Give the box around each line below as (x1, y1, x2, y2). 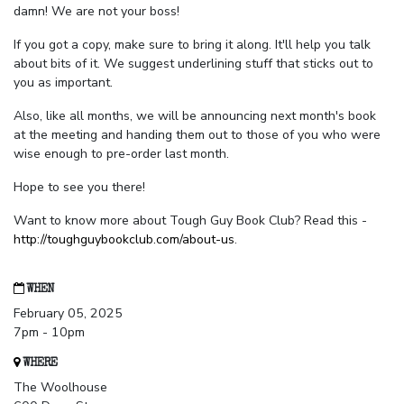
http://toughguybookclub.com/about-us (14, 231, 234, 249)
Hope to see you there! (14, 179, 145, 197)
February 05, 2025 (14, 305, 123, 323)
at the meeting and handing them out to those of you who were (14, 126, 381, 144)
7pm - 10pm (14, 324, 85, 342)
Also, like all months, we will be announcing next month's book (14, 107, 376, 125)
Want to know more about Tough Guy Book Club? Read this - (14, 212, 367, 230)
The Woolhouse (14, 379, 107, 397)
